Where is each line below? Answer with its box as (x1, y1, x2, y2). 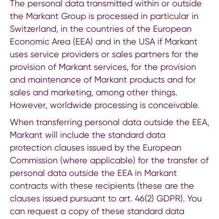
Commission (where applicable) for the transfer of (10, 154, 209, 165)
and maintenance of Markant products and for (10, 74, 196, 85)
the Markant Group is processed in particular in (10, 10, 198, 21)
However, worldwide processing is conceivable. (10, 99, 199, 110)
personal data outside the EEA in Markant (10, 167, 177, 178)
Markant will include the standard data (10, 129, 165, 140)
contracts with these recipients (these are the (10, 180, 194, 191)
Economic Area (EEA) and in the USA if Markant (10, 36, 197, 46)
